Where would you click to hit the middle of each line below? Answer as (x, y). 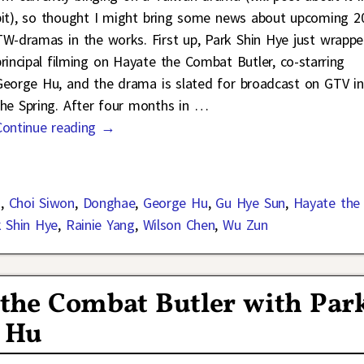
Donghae (109, 203)
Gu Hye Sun (250, 203)
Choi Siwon (41, 203)
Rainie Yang (100, 225)
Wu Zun (245, 225)
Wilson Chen (179, 225)
